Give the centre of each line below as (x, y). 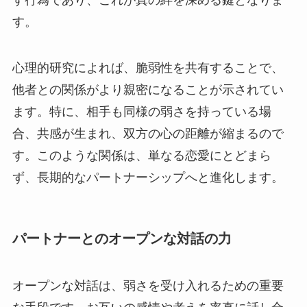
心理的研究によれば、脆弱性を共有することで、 (148, 68)
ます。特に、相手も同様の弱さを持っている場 (142, 112)
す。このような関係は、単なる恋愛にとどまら (142, 156)
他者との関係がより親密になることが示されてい (148, 90)
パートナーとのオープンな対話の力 (122, 238)
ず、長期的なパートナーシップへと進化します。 (148, 178)
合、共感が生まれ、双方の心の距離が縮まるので (148, 134)
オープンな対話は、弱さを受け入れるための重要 (148, 286)
